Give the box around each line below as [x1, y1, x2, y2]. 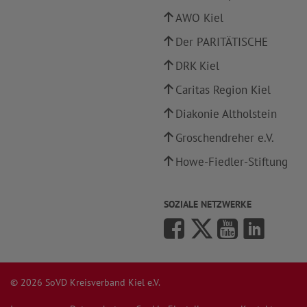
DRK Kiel [175, 58, 219, 73]
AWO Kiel [175, 10, 223, 25]
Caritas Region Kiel [175, 82, 271, 97]
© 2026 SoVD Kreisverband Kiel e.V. [10, 276, 160, 288]
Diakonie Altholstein [175, 106, 277, 121]
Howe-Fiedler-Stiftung [175, 154, 288, 169]
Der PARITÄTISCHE [175, 34, 268, 49]
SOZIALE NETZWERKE [164, 198, 251, 210]
